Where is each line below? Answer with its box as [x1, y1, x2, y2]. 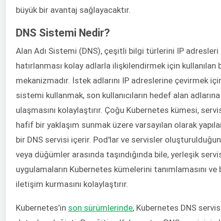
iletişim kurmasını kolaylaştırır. [16, 179, 128, 189]
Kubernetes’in [16, 203, 68, 213]
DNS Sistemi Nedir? [16, 26, 110, 39]
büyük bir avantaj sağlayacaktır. [16, 5, 131, 15]
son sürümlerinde [68, 203, 133, 213]
